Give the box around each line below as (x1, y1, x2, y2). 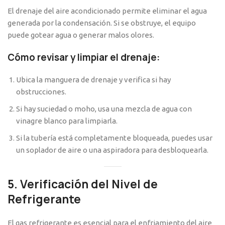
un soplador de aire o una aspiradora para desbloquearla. (16, 146, 208, 155)
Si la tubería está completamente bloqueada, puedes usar (16, 134, 212, 143)
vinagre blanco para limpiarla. (16, 117, 118, 126)
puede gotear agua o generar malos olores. (8, 31, 154, 40)
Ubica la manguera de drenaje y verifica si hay (16, 75, 171, 84)
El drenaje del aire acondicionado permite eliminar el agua (8, 7, 207, 16)
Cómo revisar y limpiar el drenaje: (8, 51, 160, 64)
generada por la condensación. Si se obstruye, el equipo (8, 19, 196, 28)
